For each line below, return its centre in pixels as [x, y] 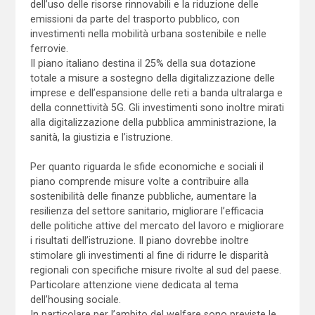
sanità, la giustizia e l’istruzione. [101, 137]
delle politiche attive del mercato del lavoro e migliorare [157, 225]
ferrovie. [49, 48]
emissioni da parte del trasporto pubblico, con [135, 19]
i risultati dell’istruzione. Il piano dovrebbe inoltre [139, 240]
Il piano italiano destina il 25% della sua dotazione [143, 63]
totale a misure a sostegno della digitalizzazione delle [152, 78]
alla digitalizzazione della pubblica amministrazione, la [153, 122]
